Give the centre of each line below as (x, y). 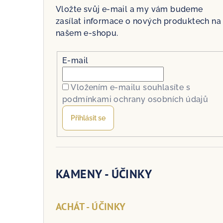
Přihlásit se (88, 118)
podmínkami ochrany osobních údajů (135, 99)
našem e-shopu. (87, 33)
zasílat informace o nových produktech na (138, 21)
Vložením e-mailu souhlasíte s (130, 87)
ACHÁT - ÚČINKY (91, 206)
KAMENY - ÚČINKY (104, 174)
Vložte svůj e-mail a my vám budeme (129, 9)
